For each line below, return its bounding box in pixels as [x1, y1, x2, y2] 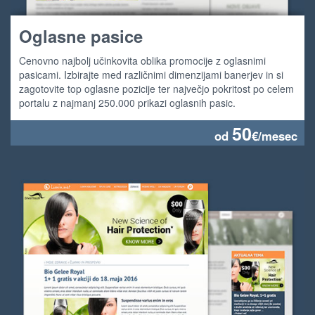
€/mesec [252, 127, 297, 144]
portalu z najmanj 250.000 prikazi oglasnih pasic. [19, 95, 236, 110]
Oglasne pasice [19, 23, 143, 48]
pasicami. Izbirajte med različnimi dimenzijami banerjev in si [19, 67, 283, 82]
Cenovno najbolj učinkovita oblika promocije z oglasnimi [19, 53, 266, 67]
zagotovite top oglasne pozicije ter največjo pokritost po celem [19, 81, 294, 96]
